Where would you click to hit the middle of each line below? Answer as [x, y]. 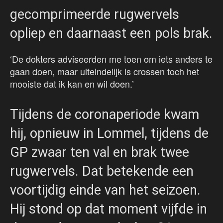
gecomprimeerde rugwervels [95, 15]
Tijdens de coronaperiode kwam [105, 115]
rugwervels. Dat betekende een [102, 171]
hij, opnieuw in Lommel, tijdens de [109, 134]
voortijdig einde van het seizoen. [105, 190]
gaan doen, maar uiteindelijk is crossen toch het [105, 71]
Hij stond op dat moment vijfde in [109, 209]
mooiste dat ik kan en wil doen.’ [72, 84]
